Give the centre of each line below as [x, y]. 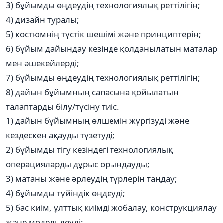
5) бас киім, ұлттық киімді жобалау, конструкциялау [111, 207]
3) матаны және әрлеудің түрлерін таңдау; [92, 178]
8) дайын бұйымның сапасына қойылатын [92, 92]
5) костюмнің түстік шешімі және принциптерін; [104, 34]
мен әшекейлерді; [43, 63]
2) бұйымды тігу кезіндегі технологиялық [89, 149]
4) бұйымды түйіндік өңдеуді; [66, 193]
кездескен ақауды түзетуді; [60, 135]
